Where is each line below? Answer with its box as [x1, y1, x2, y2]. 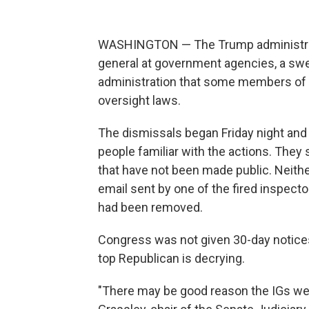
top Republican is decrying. [98, 251, 245, 266]
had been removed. [98, 200, 203, 215]
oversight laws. [98, 93, 181, 108]
